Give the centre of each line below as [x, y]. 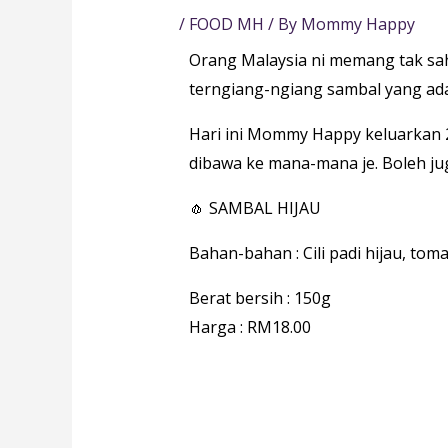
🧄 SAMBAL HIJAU [254, 208]
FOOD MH [226, 24]
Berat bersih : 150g [259, 298]
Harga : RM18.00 [249, 327]
